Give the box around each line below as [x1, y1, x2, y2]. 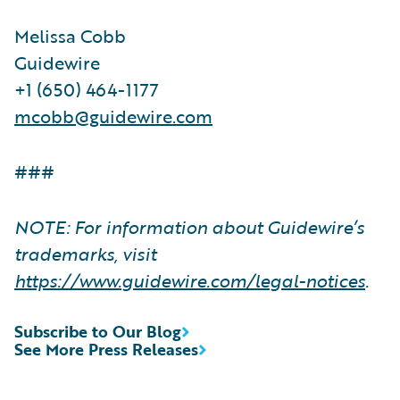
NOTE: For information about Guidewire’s [14, 212, 364, 240]
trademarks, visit [14, 239, 156, 267]
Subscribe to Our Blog [14, 319, 181, 343]
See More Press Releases [14, 337, 198, 361]
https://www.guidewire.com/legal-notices [14, 266, 365, 294]
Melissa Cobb [14, 21, 126, 49]
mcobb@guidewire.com [14, 102, 212, 129]
